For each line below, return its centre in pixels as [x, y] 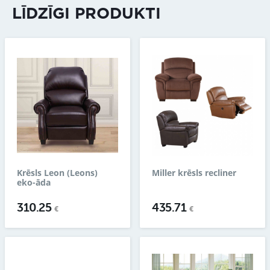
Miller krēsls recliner [194, 173]
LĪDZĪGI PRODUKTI [86, 14]
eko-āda [34, 183]
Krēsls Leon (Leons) [57, 173]
